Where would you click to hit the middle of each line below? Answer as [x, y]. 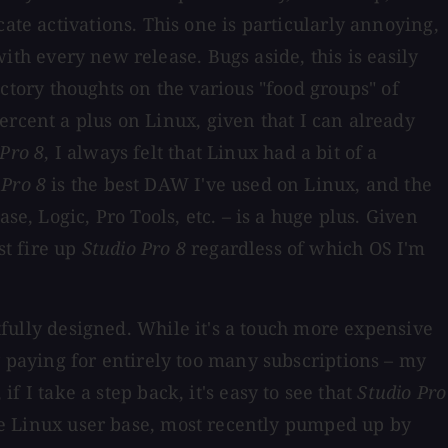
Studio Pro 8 [133, 247]
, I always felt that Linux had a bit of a [211, 151]
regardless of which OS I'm [305, 247]
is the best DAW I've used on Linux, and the [239, 183]
